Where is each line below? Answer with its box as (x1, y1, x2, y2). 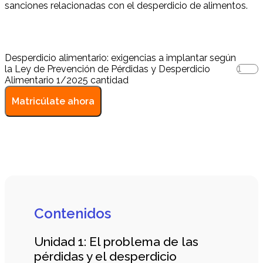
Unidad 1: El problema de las (34, 234, 198, 249)
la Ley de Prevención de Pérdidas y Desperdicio (5, 63, 210, 75)
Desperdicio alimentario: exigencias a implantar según (5, 52, 236, 63)
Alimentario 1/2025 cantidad (5, 74, 129, 86)
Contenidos (34, 204, 111, 222)
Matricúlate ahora (12, 95, 95, 107)
